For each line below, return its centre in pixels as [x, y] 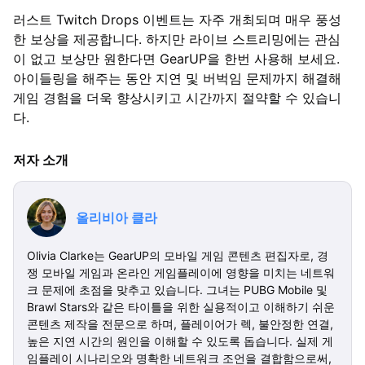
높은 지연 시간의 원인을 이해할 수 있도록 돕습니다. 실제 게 [180, 341]
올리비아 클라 [117, 217]
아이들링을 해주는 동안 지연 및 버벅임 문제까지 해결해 [177, 78]
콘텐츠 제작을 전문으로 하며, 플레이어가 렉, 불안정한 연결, [180, 323]
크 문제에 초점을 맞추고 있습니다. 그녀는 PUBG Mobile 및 [177, 289]
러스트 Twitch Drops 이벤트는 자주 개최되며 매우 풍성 [177, 19]
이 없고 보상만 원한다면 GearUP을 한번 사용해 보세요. [176, 58]
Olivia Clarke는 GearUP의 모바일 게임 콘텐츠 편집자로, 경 [178, 255]
